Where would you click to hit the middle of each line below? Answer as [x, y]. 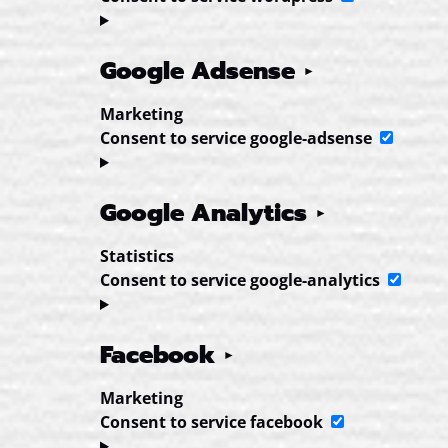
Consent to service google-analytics [240, 280]
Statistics [137, 256]
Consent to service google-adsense [236, 138]
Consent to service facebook [211, 422]
